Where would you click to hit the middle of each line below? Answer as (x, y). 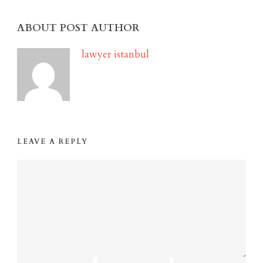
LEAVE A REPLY (53, 141)
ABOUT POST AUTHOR (78, 28)
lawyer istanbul (115, 54)
